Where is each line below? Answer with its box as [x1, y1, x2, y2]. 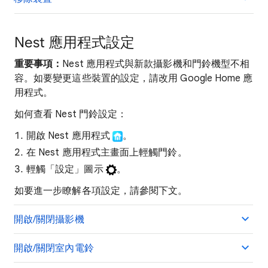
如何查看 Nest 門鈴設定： [14, 108, 127, 120]
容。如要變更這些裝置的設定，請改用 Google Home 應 [14, 72, 253, 84]
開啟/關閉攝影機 [14, 214, 84, 226]
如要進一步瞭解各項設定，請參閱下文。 [14, 185, 188, 197]
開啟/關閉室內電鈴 [14, 242, 94, 254]
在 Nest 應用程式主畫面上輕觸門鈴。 [26, 147, 187, 159]
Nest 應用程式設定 [14, 33, 135, 51]
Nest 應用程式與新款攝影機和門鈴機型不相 [62, 58, 250, 70]
